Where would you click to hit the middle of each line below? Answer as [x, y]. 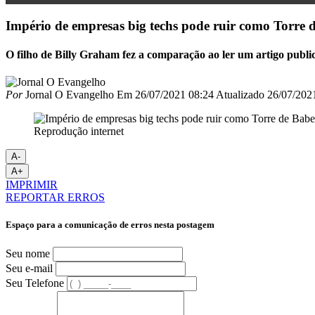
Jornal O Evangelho [68, 95]
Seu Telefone [35, 283]
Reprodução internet [79, 131]
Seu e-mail [29, 268]
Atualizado [240, 95]
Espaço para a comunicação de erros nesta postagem [110, 225]
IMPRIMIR [32, 185]
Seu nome [28, 253]
